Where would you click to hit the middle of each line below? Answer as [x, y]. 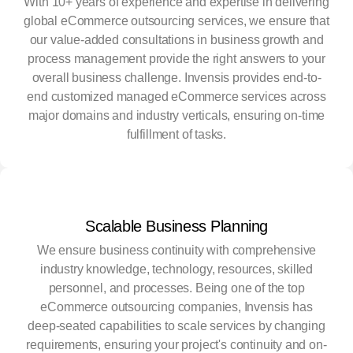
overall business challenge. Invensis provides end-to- [176, 78]
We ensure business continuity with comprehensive [176, 251]
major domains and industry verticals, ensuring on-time [176, 116]
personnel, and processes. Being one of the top [176, 288]
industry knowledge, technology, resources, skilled [176, 269]
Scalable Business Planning [176, 227]
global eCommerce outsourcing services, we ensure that [176, 21]
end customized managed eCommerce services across [176, 97]
